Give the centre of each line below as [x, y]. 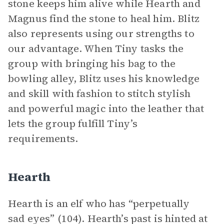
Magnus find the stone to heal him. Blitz [104, 18]
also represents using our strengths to [101, 33]
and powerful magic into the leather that [106, 108]
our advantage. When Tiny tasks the [96, 48]
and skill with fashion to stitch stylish [99, 93]
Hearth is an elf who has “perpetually [99, 203]
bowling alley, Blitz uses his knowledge [104, 78]
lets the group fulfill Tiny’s [73, 123]
